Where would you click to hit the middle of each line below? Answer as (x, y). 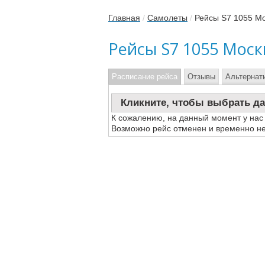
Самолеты (167, 18)
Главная (124, 18)
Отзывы (201, 77)
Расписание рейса (145, 77)
